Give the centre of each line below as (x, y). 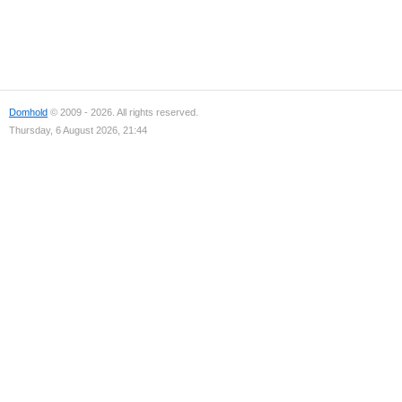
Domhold (28, 112)
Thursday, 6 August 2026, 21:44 (78, 130)
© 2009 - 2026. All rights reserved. (123, 112)
